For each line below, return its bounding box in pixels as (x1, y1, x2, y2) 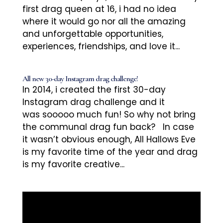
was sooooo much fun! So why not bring (22, 109, 196, 121)
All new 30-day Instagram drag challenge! (22, 74, 138, 84)
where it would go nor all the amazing (22, 15, 186, 28)
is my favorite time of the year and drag (22, 146, 198, 158)
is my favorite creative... (22, 158, 124, 171)
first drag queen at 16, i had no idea (22, 3, 176, 15)
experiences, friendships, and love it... (22, 40, 180, 53)
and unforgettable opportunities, (22, 28, 163, 40)
